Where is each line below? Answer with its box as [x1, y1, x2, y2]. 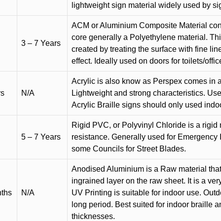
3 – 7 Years [21, 39, 61, 47]
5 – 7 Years [21, 133, 61, 141]
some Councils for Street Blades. [72, 145, 186, 153]
